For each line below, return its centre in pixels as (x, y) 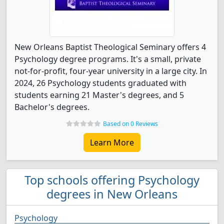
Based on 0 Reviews (130, 124)
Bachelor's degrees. (52, 107)
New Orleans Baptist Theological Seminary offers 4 (110, 47)
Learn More (112, 142)
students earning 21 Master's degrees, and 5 (99, 95)
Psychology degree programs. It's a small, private (108, 59)
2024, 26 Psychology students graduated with (100, 83)
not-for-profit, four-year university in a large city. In (111, 71)
